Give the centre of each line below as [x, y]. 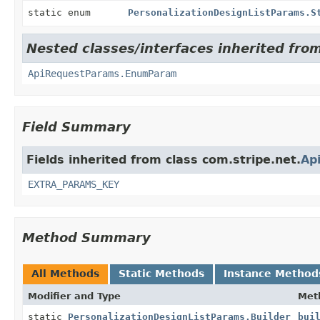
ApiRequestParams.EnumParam [102, 73]
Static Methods [161, 273]
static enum [62, 12]
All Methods [65, 273]
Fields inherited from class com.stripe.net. [164, 159]
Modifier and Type [74, 296]
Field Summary [76, 126]
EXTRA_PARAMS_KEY [74, 184]
